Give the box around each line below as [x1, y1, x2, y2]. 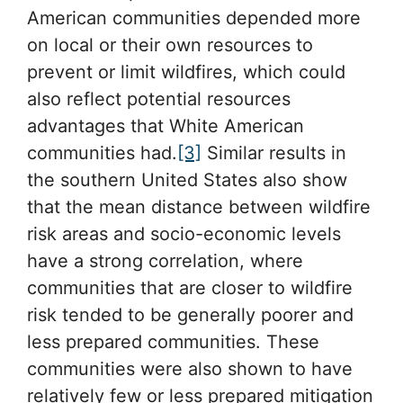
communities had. [27, 142, 177, 165]
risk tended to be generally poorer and [27, 304, 354, 327]
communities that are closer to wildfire [27, 277, 353, 300]
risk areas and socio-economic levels [27, 223, 341, 246]
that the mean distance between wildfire [27, 196, 371, 219]
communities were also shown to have [27, 358, 353, 381]
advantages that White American [27, 115, 304, 138]
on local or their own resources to [27, 34, 313, 57]
